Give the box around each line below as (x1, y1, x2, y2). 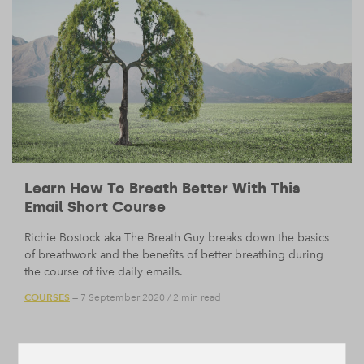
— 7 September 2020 (70, 292, 165, 304)
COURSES (24, 291, 70, 304)
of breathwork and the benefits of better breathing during (24, 247, 323, 262)
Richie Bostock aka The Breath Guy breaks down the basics (24, 230, 329, 245)
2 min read (173, 292, 221, 304)
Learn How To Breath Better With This (24, 179, 301, 197)
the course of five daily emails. (24, 264, 183, 279)
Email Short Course (24, 197, 166, 216)
